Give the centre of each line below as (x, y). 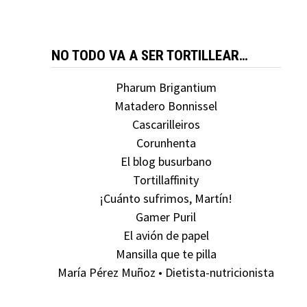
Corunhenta (166, 143)
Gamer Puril (166, 217)
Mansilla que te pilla (166, 254)
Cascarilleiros (166, 124)
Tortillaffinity (166, 180)
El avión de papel (166, 235)
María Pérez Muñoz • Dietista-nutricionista (166, 272)
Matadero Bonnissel (166, 106)
